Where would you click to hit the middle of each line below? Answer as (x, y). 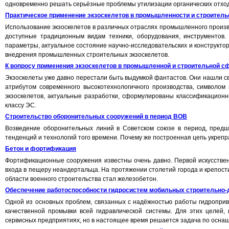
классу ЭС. (21, 105)
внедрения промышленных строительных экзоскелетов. (87, 55)
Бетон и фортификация (41, 149)
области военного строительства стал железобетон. (82, 179)
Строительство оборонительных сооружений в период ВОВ (96, 117)
